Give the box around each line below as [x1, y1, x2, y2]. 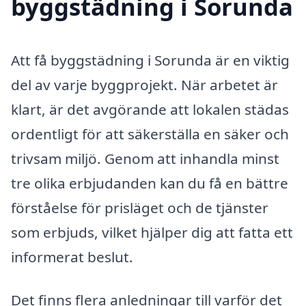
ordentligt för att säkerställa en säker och [11, 124, 289, 143]
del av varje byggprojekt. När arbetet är [11, 74, 278, 94]
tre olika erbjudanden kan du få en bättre [11, 173, 288, 193]
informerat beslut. [11, 247, 133, 266]
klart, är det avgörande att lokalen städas [11, 99, 289, 119]
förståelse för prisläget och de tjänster [11, 197, 268, 217]
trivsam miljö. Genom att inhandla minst [11, 148, 279, 168]
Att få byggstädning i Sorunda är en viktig [11, 50, 290, 70]
